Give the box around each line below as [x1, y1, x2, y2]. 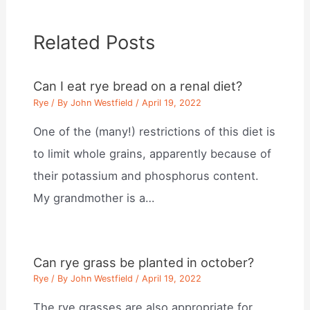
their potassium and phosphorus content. [33, 169, 259, 183]
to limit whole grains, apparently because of [33, 147, 272, 161]
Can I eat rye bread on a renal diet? [33, 78, 243, 94]
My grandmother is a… [33, 191, 155, 205]
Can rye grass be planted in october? [33, 254, 255, 270]
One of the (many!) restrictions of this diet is [33, 125, 276, 138]
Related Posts [33, 30, 156, 54]
